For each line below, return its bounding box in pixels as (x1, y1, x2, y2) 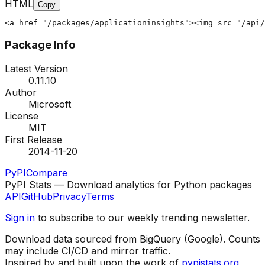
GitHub (21, 190, 53, 203)
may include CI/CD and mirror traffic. (5, 245, 170, 257)
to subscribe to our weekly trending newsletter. (35, 212, 250, 224)
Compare (26, 167, 67, 179)
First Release (5, 134, 62, 146)
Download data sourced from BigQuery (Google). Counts (5, 233, 260, 245)
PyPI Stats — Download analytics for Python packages (5, 179, 252, 191)
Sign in (5, 212, 35, 224)
